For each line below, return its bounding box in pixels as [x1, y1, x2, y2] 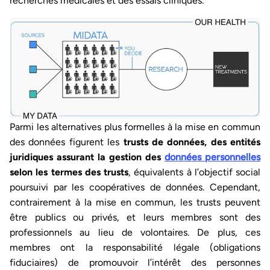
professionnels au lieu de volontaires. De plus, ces [10, 226, 260, 238]
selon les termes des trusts [10, 166, 128, 178]
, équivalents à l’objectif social [128, 166, 260, 178]
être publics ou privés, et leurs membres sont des [10, 211, 260, 223]
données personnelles [165, 151, 260, 163]
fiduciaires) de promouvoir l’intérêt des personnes [10, 256, 260, 268]
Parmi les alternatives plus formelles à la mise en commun [10, 121, 260, 133]
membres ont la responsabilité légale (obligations [10, 241, 260, 253]
